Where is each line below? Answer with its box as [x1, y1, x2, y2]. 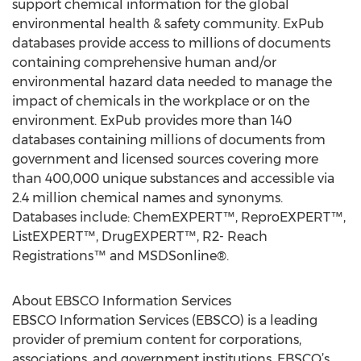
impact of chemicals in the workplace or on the [12, 93, 309, 109]
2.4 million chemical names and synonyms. [12, 190, 283, 205]
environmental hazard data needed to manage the [12, 74, 332, 89]
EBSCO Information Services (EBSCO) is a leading [12, 313, 317, 328]
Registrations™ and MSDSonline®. [12, 248, 229, 263]
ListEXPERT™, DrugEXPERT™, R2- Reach [12, 229, 268, 244]
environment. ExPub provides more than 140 [12, 113, 292, 128]
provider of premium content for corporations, [12, 332, 301, 347]
